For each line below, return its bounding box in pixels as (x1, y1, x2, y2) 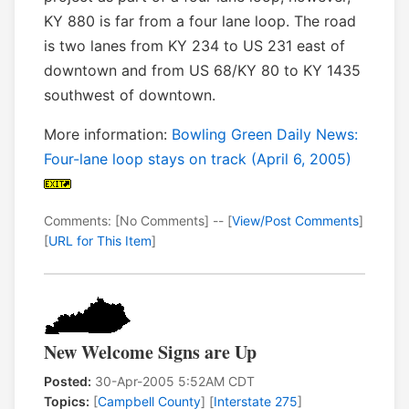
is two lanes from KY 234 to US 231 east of (44, 37, 345, 56)
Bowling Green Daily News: (172, 125, 358, 144)
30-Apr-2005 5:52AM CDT (91, 373, 255, 390)
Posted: (44, 373, 91, 390)
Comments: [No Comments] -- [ (44, 213, 232, 229)
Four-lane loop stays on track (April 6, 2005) (44, 150, 351, 169)
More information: (44, 125, 172, 144)
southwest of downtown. (44, 86, 215, 105)
